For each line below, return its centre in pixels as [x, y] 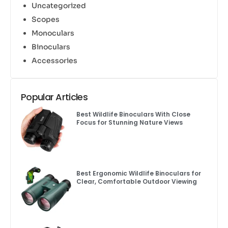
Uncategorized [59, 6]
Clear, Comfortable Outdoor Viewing [136, 181]
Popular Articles [54, 97]
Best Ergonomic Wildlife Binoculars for [138, 173]
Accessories [54, 61]
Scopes [46, 20]
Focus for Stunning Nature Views [129, 123]
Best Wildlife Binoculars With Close [133, 115]
